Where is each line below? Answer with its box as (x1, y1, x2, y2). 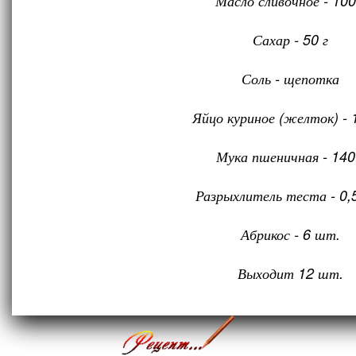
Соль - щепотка (241, 68, 339, 88)
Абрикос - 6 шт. (240, 224, 340, 244)
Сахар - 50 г (252, 29, 328, 49)
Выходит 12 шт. (237, 263, 343, 283)
